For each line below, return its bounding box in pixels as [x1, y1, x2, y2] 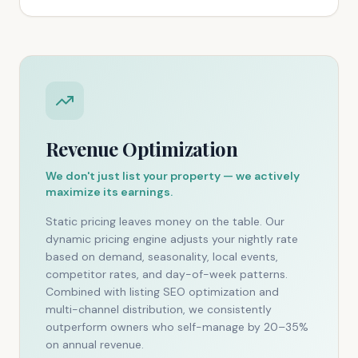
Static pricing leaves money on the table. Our [46, 214, 284, 229]
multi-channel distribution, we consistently [46, 302, 272, 316]
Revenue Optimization [46, 136, 237, 161]
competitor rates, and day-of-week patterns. [46, 267, 288, 281]
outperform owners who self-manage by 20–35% [46, 320, 308, 334]
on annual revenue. [46, 337, 144, 352]
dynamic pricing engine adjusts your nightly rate [46, 232, 298, 246]
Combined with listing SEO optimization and [46, 284, 279, 299]
